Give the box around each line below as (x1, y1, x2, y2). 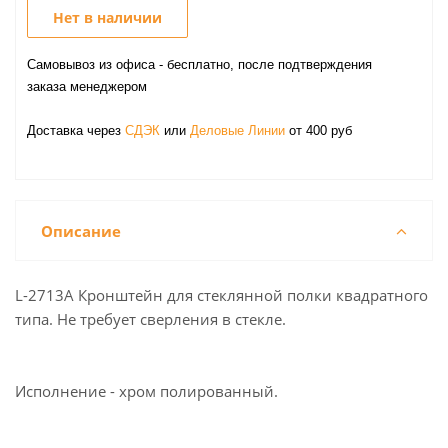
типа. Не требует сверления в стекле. (15, 308, 286, 329)
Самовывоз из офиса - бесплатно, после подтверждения (27, 56, 372, 72)
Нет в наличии (53, 7, 162, 27)
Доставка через (27, 122, 125, 138)
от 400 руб (285, 122, 352, 138)
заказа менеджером (27, 78, 147, 94)
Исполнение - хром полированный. (15, 380, 278, 401)
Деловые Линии (190, 122, 285, 138)
